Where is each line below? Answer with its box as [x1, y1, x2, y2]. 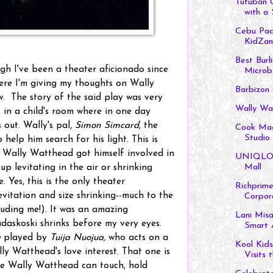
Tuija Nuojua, [50, 233, 105, 243]
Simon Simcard [75, 121, 139, 131]
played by [4, 233, 50, 243]
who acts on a [105, 233, 168, 243]
